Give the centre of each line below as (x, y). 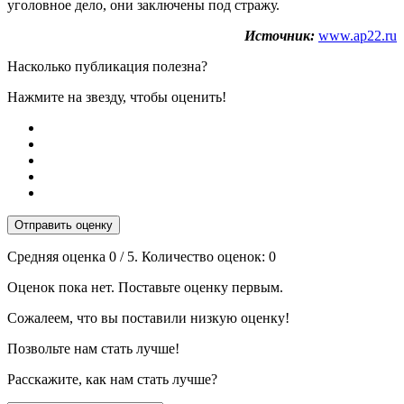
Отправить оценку (64, 225)
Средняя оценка (58, 256)
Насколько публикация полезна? (107, 66)
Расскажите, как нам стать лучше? (112, 379)
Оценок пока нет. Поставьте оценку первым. (145, 287)
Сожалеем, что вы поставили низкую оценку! (148, 317)
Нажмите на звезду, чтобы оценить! (117, 96)
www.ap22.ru (358, 35)
